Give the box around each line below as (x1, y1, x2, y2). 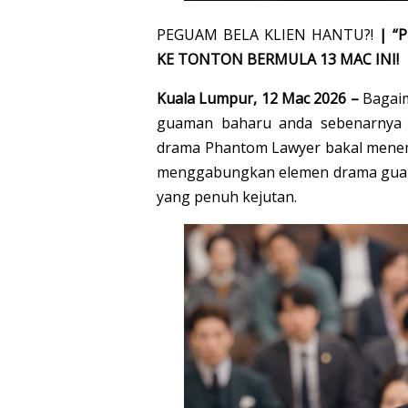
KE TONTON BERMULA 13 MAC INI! (157, 49, 399, 69)
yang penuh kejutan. (157, 187, 297, 207)
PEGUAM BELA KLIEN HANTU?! (157, 25, 379, 45)
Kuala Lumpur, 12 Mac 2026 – (157, 88, 359, 108)
